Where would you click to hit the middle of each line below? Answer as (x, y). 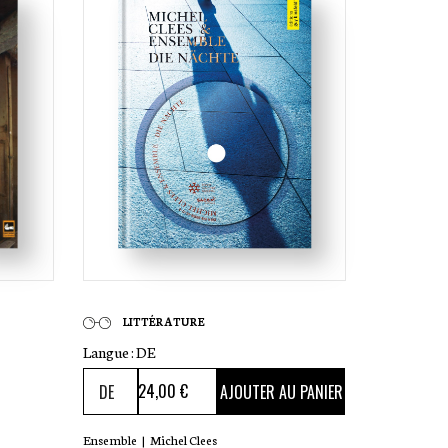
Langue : (110, 352)
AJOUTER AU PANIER (281, 391)
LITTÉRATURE (164, 322)
